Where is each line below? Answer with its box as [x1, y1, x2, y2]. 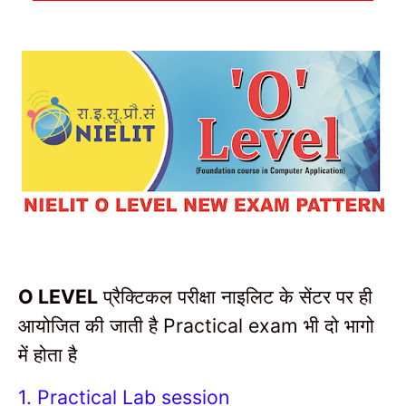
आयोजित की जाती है [18, 312, 163, 339]
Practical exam [163, 314, 304, 338]
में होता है [18, 341, 77, 368]
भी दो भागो [304, 312, 374, 339]
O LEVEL [18, 285, 98, 309]
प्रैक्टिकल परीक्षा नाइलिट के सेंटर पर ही [98, 283, 372, 310]
